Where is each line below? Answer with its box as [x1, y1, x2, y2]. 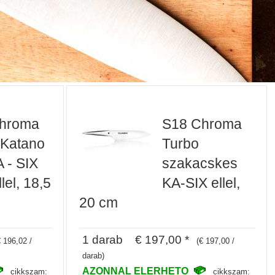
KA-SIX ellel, [162, 174, 241, 191]
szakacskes [162, 155, 238, 171]
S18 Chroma [162, 115, 242, 132]
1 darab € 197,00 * [82, 233, 190, 247]
